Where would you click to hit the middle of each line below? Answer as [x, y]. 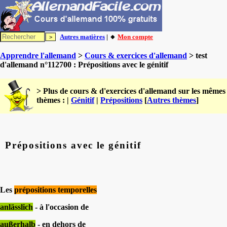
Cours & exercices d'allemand [136, 55]
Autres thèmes [172, 100]
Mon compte [135, 37]
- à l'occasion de [61, 207]
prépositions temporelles [55, 190]
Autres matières [82, 37]
